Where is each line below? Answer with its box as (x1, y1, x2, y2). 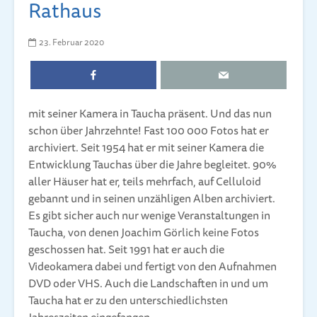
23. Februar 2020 (39, 35, 104, 50)
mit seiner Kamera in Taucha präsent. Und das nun (28, 104, 272, 123)
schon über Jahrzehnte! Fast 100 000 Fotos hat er (28, 121, 269, 140)
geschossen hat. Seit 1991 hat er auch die (28, 240, 224, 259)
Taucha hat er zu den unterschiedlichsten (28, 291, 228, 310)
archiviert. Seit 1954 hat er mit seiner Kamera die (28, 138, 264, 157)
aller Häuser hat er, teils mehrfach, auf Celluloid (28, 172, 261, 191)
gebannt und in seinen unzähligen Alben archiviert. (28, 189, 275, 208)
